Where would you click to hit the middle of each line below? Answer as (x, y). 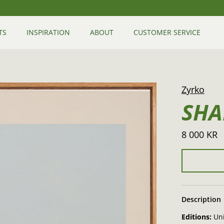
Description (201, 199)
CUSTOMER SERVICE (167, 32)
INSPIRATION (48, 32)
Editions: (196, 216)
